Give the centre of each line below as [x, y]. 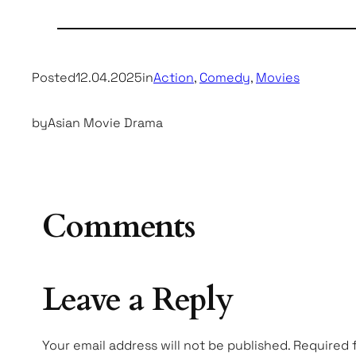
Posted [54, 78]
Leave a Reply [138, 300]
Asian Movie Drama [105, 123]
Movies [278, 78]
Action [174, 78]
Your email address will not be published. [166, 345]
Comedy [225, 78]
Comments [119, 227]
